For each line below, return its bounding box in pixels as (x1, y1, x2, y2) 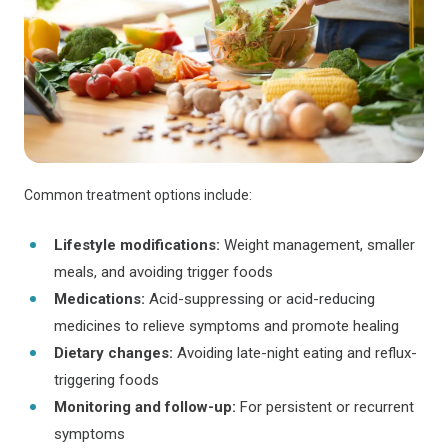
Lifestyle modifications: (54, 236, 220, 254)
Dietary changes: (54, 344, 173, 362)
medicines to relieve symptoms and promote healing (54, 317, 399, 335)
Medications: (54, 290, 145, 308)
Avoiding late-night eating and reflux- (173, 344, 417, 362)
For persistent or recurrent (236, 398, 414, 416)
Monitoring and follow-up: (54, 398, 236, 416)
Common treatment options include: (24, 187, 252, 203)
